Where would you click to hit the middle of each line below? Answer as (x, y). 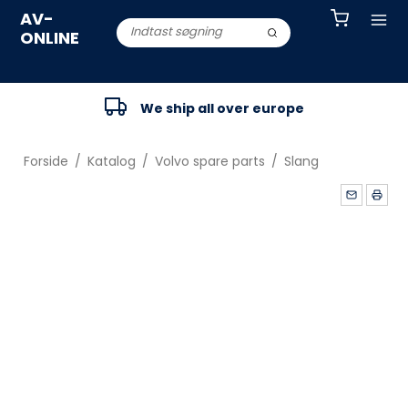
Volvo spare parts (209, 161)
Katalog (111, 161)
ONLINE (50, 38)
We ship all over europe (222, 108)
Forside (46, 161)
